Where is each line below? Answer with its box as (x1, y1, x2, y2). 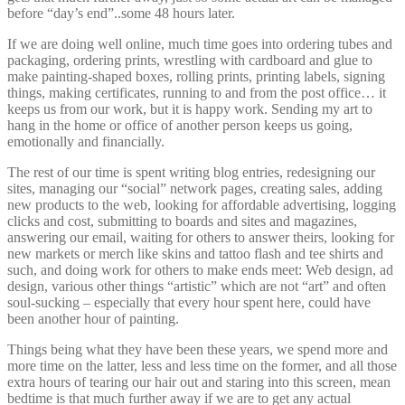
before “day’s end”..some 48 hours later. (7, 5, 235, 21)
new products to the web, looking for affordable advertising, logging (7, 196, 396, 212)
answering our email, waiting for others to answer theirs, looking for (7, 229, 394, 245)
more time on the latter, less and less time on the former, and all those (7, 357, 397, 373)
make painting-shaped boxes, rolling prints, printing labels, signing (7, 68, 385, 84)
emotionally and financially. (7, 133, 165, 149)
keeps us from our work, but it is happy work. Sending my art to (7, 100, 372, 117)
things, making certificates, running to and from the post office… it (7, 84, 386, 100)
